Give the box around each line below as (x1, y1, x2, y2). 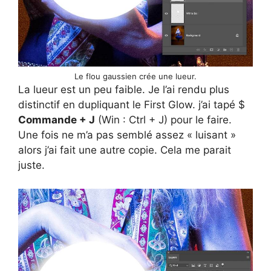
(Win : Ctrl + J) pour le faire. (95, 114, 232, 126)
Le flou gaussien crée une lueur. (74, 71, 197, 82)
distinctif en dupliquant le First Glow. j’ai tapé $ (18, 99, 245, 111)
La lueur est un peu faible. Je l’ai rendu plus (18, 83, 229, 96)
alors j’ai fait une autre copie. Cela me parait (18, 144, 231, 157)
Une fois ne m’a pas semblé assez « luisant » (18, 129, 236, 142)
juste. (18, 159, 45, 172)
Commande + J (18, 114, 95, 126)
